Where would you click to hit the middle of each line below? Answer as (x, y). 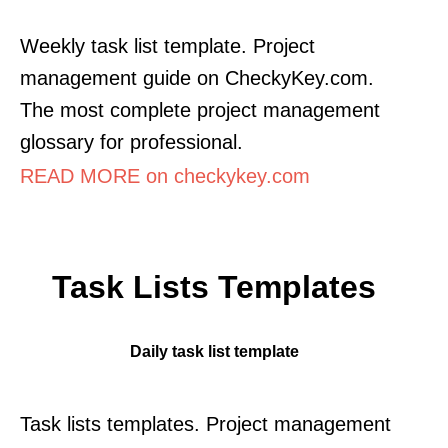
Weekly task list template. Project (167, 45)
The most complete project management (200, 109)
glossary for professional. (131, 141)
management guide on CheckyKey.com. (197, 77)
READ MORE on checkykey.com (165, 175)
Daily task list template (214, 350)
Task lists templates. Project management (205, 423)
